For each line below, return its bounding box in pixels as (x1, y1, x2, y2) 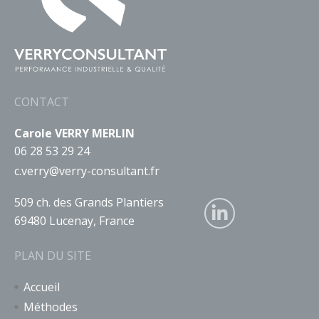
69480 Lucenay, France (14, 213, 135, 229)
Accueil (23, 279, 60, 296)
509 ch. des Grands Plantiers (14, 194, 164, 211)
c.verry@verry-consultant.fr (14, 163, 159, 179)
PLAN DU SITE (14, 248, 91, 264)
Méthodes (23, 299, 78, 315)
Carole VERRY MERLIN (14, 125, 135, 142)
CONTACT (14, 94, 69, 110)
